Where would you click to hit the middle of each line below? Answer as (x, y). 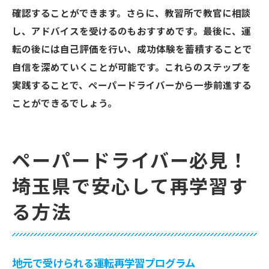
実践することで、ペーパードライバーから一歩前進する (132, 86)
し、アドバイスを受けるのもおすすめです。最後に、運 (131, 32)
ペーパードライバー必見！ (131, 162)
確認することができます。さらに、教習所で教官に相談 (131, 14)
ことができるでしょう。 (65, 104)
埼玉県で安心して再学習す (131, 187)
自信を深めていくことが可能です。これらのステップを (131, 68)
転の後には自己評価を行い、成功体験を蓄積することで (132, 50)
